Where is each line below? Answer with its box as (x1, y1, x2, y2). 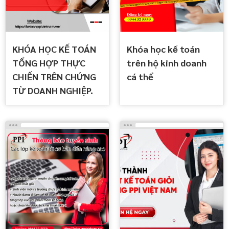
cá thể (127, 70, 154, 82)
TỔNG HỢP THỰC (12, 56, 85, 68)
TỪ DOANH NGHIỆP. (12, 84, 93, 96)
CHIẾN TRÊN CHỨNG (12, 70, 96, 82)
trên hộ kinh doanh (127, 56, 207, 68)
